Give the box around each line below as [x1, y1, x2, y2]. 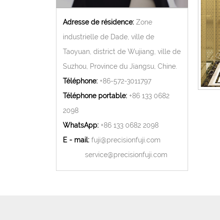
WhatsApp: [63, 121, 101, 129]
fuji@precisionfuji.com [91, 136, 161, 144]
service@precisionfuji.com [85, 151, 167, 159]
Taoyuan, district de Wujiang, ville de [63, 48, 181, 55]
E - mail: [63, 136, 91, 144]
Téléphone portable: [63, 92, 129, 100]
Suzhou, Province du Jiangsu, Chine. [63, 62, 177, 70]
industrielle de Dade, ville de [63, 33, 154, 41]
